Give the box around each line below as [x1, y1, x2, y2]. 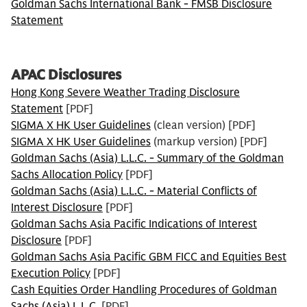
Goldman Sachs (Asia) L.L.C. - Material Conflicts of [11, 184, 257, 198]
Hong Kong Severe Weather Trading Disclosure [11, 86, 240, 99]
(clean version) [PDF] [151, 119, 256, 132]
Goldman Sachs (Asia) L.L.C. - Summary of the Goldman [11, 151, 284, 165]
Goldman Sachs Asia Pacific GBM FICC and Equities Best [11, 250, 286, 264]
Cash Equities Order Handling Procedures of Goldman [11, 283, 277, 297]
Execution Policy [11, 267, 90, 280]
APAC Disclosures [11, 66, 121, 84]
